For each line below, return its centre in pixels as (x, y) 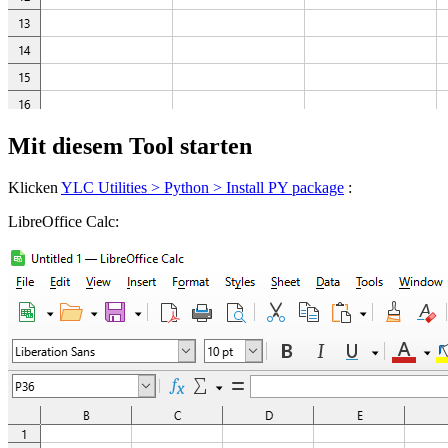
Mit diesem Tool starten (130, 145)
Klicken (34, 188)
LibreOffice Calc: (63, 222)
